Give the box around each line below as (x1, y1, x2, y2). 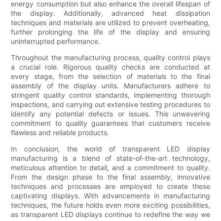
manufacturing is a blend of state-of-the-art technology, (11, 153, 210, 162)
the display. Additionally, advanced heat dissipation (11, 8, 210, 17)
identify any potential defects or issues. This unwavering (11, 109, 210, 118)
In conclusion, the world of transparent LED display (11, 144, 210, 153)
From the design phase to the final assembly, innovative (11, 172, 210, 181)
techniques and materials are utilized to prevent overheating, (11, 18, 210, 27)
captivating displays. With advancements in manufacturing (11, 191, 210, 200)
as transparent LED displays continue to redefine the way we (11, 210, 210, 219)
